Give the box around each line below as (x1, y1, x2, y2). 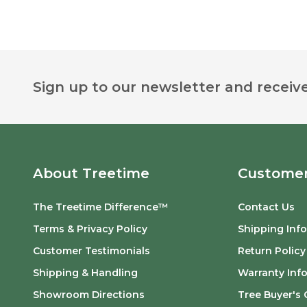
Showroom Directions (33, 288, 145, 302)
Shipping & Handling (33, 267, 138, 280)
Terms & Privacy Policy (33, 223, 147, 236)
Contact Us (238, 201, 295, 214)
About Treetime (33, 165, 149, 182)
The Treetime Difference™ (33, 201, 169, 214)
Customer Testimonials (33, 245, 150, 258)
